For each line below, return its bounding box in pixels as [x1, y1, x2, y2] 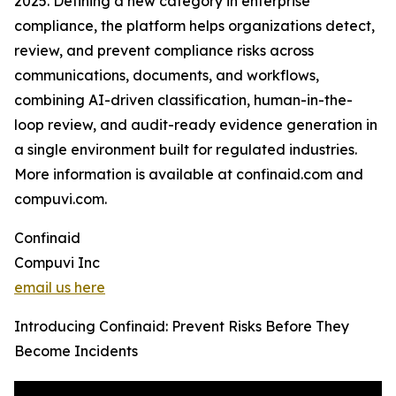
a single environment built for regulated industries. [14, 141, 357, 159]
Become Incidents [14, 342, 138, 361]
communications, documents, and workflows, [14, 66, 319, 85]
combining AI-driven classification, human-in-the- [14, 91, 353, 110]
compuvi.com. [14, 190, 107, 209]
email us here [14, 278, 105, 297]
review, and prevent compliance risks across [14, 42, 314, 60]
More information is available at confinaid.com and [14, 165, 363, 184]
